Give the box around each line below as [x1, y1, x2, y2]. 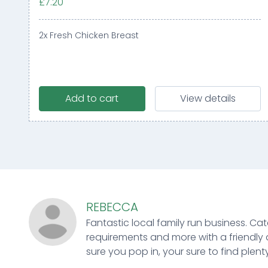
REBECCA [86, 198, 138, 215]
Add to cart [65, 91, 119, 105]
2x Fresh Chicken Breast [39, 29, 139, 41]
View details [179, 91, 236, 105]
